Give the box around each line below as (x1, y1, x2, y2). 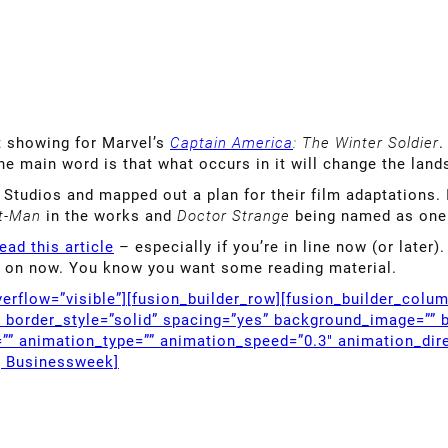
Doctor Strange (177, 206, 295, 225)
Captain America (170, 133, 293, 152)
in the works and (41, 206, 177, 225)
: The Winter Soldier (293, 133, 439, 152)
